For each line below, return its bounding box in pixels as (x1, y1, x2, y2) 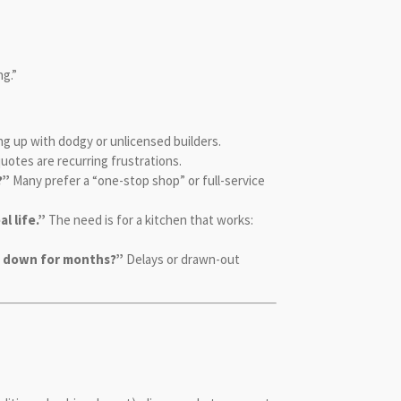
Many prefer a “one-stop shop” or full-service (9, 172, 265, 189)
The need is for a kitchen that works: (45, 211, 253, 228)
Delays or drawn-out (123, 251, 240, 268)
